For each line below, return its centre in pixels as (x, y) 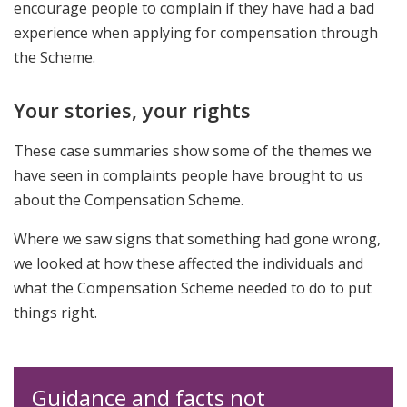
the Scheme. (55, 58)
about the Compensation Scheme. (129, 200)
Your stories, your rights (132, 110)
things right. (55, 313)
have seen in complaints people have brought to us (189, 176)
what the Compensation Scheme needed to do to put (193, 288)
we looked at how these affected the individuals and (189, 264)
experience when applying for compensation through (196, 33)
